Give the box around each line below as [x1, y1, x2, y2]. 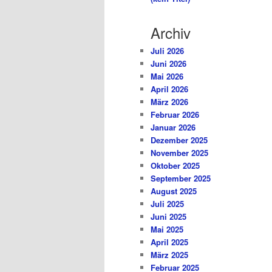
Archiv [151, 22, 191, 44]
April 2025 [151, 236, 188, 248]
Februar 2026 [151, 109, 199, 121]
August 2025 [151, 185, 197, 197]
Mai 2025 [151, 223, 183, 236]
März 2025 [151, 249, 188, 261]
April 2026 [151, 83, 188, 95]
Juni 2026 [151, 58, 186, 70]
